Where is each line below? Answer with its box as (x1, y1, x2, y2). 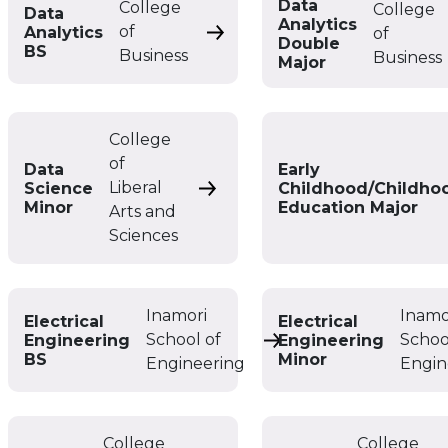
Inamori (146, 306, 208, 325)
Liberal (109, 178, 163, 197)
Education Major (278, 197, 419, 217)
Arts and (109, 202, 177, 221)
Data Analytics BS (203, 25, 350, 45)
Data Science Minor (195, 181, 358, 201)
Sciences (109, 226, 179, 245)
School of (146, 330, 222, 349)
